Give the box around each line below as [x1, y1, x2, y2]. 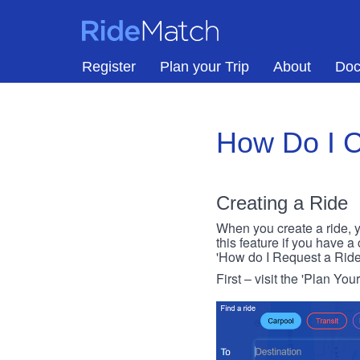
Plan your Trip [160, 59, 249, 75]
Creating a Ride [215, 192, 348, 214]
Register [82, 59, 136, 75]
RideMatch [81, 18, 157, 35]
